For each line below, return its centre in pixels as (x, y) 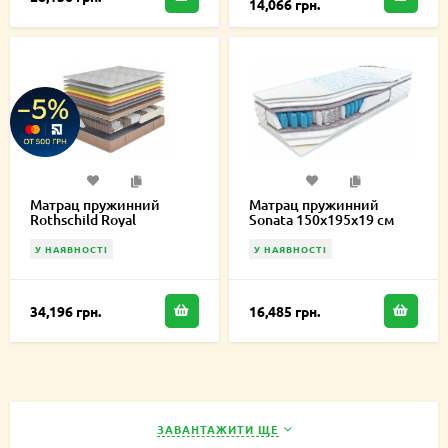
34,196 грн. (65, 310)
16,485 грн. (284, 310)
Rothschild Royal (83, 219)
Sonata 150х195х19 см (321, 219)
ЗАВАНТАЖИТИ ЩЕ (217, 429)
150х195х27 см (79, 234)
